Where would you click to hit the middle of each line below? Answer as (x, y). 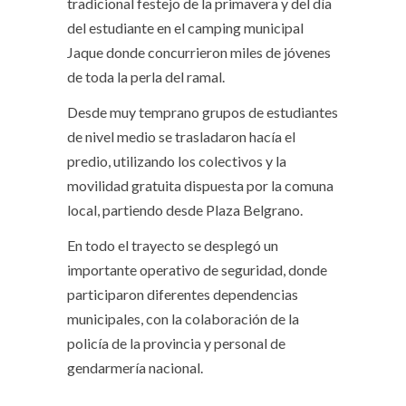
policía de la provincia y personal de (176, 343)
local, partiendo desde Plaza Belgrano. (185, 210)
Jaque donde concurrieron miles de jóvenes (199, 52)
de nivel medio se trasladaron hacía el (181, 136)
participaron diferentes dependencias (183, 294)
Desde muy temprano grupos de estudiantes (203, 112)
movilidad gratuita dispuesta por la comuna (200, 185)
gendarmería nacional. (136, 367)
